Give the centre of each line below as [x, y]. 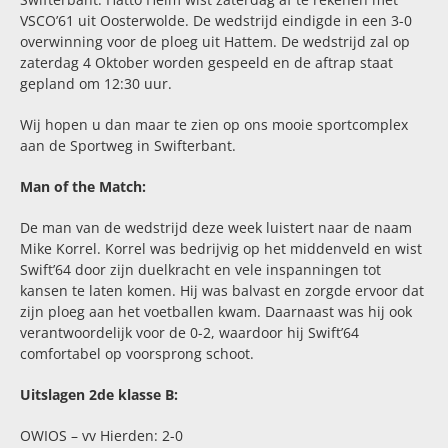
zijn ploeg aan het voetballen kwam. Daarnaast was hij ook [215, 311]
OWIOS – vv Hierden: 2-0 [101, 435]
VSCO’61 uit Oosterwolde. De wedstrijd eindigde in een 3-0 [215, 20]
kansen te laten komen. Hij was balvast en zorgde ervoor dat [221, 290]
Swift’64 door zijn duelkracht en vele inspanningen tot [200, 269]
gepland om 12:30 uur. [95, 83]
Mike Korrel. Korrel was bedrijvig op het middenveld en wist [220, 248]
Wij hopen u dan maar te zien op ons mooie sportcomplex [213, 124]
